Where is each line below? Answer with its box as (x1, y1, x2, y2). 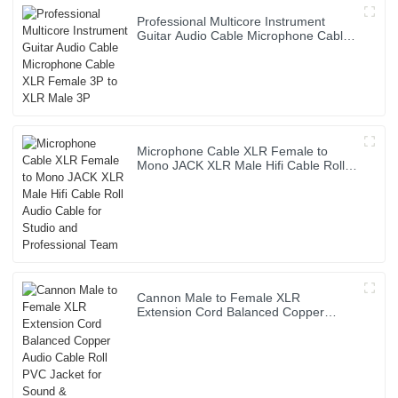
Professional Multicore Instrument (137, 14, 326, 29)
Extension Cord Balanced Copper (137, 305, 325, 320)
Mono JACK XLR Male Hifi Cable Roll (137, 158, 346, 173)
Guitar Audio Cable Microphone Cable (137, 28, 351, 44)
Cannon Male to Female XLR (137, 291, 301, 306)
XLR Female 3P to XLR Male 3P (137, 43, 318, 58)
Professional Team (137, 187, 242, 202)
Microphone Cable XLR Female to (137, 144, 329, 159)
